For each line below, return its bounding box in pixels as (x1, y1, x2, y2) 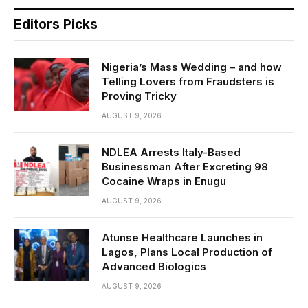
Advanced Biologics (102, 260, 206, 274)
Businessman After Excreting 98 (102, 160, 268, 174)
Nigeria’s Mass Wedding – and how (102, 60, 282, 74)
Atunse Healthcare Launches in (102, 231, 263, 245)
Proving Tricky (102, 89, 177, 103)
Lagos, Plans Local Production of (102, 245, 272, 259)
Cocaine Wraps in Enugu (102, 175, 226, 188)
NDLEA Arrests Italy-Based (102, 146, 241, 159)
